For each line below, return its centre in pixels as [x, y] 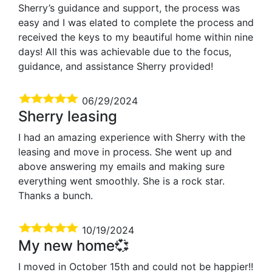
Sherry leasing [68, 116]
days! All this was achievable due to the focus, [125, 51]
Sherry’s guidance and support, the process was [129, 8]
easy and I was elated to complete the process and [136, 22]
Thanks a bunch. [56, 195]
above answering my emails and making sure [121, 166]
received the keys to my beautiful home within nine [136, 37]
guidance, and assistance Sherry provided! [116, 66]
